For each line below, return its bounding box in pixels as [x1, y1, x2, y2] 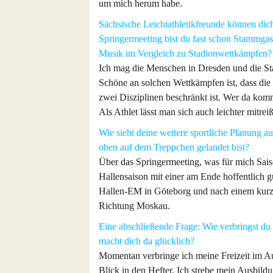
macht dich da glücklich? [99, 236, 194, 246]
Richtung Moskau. [99, 200, 170, 211]
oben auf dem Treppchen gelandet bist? [99, 142, 249, 152]
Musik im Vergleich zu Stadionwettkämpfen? [99, 48, 272, 58]
